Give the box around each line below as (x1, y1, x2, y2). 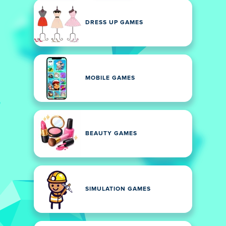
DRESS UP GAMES (85, 20, 143, 26)
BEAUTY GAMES (85, 131, 137, 137)
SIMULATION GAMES (85, 186, 151, 192)
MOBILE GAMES (85, 75, 135, 81)
